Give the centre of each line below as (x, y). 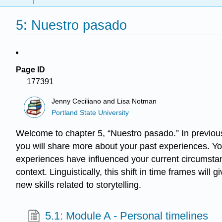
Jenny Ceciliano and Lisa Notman (104, 102)
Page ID (30, 70)
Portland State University (90, 112)
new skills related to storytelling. (79, 185)
